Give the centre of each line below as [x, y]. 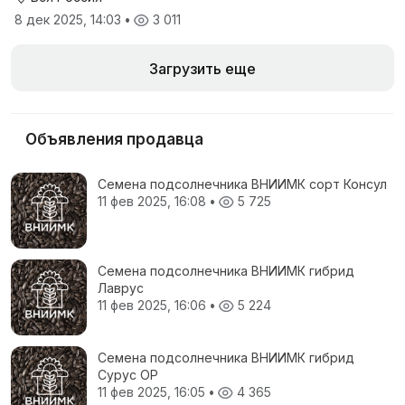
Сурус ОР [128, 374]
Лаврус [121, 287]
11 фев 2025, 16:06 [154, 305]
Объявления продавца [114, 139]
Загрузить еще [202, 68]
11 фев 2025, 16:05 [153, 391]
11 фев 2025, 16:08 [154, 201]
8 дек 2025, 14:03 [70, 19]
